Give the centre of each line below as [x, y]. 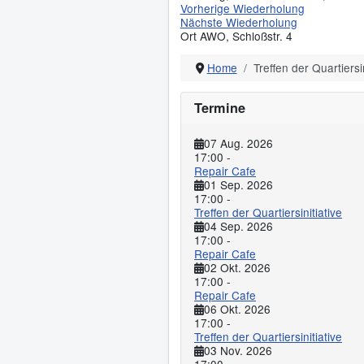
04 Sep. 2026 [238, 226]
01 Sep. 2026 [238, 185]
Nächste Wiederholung [238, 22]
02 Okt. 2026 [237, 268]
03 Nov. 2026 [238, 351]
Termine [219, 108]
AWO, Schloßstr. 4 [246, 36]
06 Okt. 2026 [237, 309]
